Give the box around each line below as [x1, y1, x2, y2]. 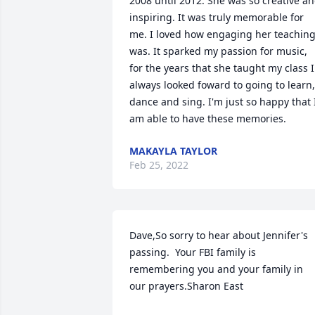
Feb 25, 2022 [129, 158, 188, 172]
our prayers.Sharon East [129, 279, 243, 292]
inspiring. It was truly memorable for [129, 11, 304, 24]
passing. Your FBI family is [129, 245, 256, 259]
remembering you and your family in [129, 262, 303, 276]
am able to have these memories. [129, 112, 286, 125]
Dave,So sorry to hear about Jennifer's [129, 229, 308, 242]
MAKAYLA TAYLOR [129, 144, 217, 157]
